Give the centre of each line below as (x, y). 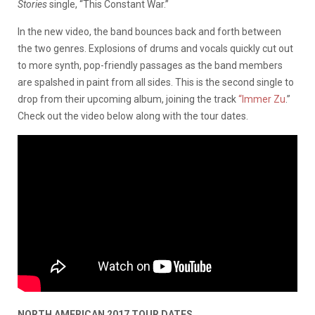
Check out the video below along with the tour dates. (133, 116)
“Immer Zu (262, 99)
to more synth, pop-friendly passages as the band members (150, 65)
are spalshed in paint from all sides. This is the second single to (156, 82)
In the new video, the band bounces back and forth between (149, 32)
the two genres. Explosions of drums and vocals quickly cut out (155, 49)
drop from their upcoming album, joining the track (128, 99)
